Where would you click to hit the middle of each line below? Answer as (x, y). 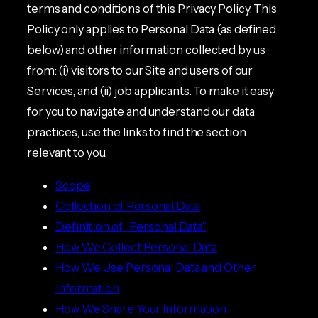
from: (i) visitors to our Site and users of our (140, 71)
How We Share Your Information (141, 308)
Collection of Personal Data (128, 205)
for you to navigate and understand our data (141, 112)
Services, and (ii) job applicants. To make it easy (150, 91)
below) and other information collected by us (146, 50)
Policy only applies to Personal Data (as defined (152, 29)
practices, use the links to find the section (137, 132)
